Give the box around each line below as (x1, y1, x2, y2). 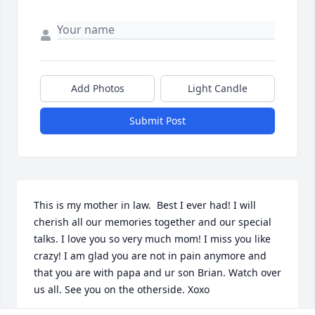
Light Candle (188, 82, 247, 96)
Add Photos (70, 82, 124, 96)
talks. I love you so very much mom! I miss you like (34, 232, 271, 246)
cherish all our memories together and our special (34, 215, 271, 229)
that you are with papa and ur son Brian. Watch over (34, 266, 281, 280)
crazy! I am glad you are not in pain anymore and (34, 249, 266, 263)
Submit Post (129, 114, 186, 128)
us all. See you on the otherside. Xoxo (34, 283, 210, 297)
